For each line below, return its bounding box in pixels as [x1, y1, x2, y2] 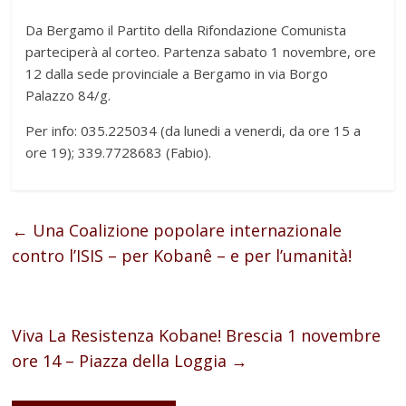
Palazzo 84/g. [25, 85, 111, 104]
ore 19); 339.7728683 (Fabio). [25, 142, 212, 161]
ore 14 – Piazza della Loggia [12, 349, 232, 372]
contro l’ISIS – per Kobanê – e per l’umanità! [12, 244, 353, 266]
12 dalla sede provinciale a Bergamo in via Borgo [25, 63, 329, 82]
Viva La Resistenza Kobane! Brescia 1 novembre [12, 324, 382, 346]
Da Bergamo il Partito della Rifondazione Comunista [25, 20, 347, 39]
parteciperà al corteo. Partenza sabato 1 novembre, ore [25, 42, 377, 61]
